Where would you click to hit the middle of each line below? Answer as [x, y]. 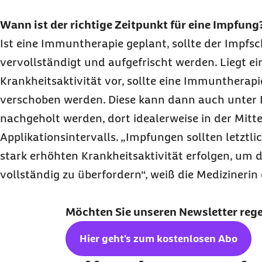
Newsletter [209, 212]
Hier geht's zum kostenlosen [149, 239]
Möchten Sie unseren [122, 212]
